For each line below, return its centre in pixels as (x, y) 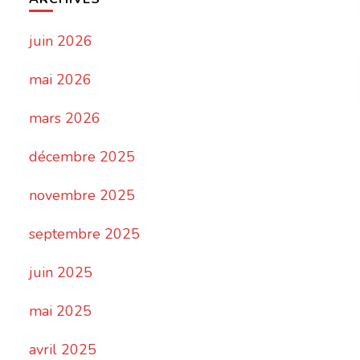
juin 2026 (61, 41)
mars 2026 (65, 119)
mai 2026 (61, 80)
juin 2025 (61, 273)
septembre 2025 (85, 234)
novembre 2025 (82, 196)
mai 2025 (61, 311)
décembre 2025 (82, 157)
